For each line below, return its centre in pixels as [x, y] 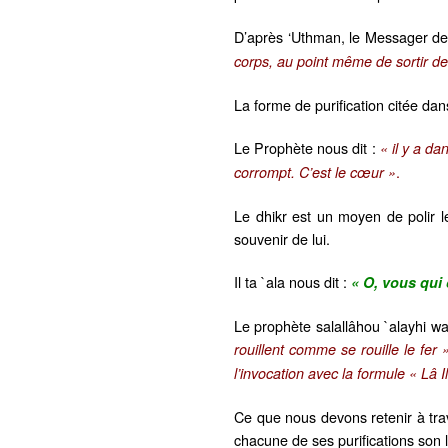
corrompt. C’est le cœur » [315, 172]
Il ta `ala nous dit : [292, 282]
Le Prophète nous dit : [307, 148]
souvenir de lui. [282, 239]
